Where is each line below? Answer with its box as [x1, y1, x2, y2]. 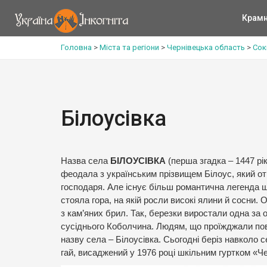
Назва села [61, 156, 110, 166]
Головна [61, 43, 92, 52]
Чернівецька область [167, 43, 245, 52]
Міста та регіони [100, 43, 159, 52]
